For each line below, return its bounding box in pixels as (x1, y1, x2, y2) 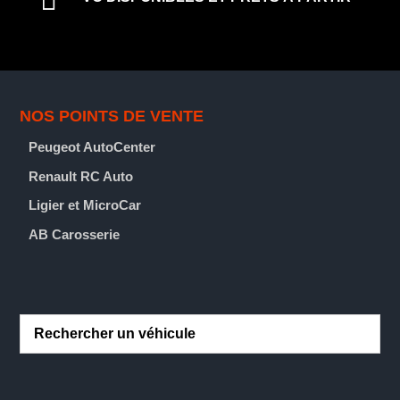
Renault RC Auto (29, 168, 134, 184)
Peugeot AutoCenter (29, 139, 156, 154)
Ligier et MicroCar (29, 197, 142, 212)
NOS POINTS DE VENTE (20, 107, 204, 125)
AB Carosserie (29, 226, 121, 242)
